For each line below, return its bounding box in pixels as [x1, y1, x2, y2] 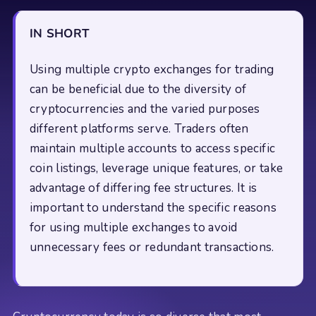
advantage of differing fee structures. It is [30, 179, 257, 196]
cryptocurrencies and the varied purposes [30, 100, 260, 117]
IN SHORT [30, 25, 90, 42]
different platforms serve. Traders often [30, 120, 249, 137]
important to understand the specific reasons [30, 199, 276, 216]
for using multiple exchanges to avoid [30, 219, 238, 236]
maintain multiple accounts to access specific [30, 140, 276, 157]
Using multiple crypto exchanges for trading [30, 61, 274, 78]
